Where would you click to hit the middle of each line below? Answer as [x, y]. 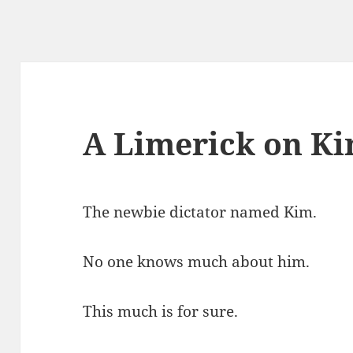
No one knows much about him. [197, 262]
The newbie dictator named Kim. [200, 212]
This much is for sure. [161, 312]
